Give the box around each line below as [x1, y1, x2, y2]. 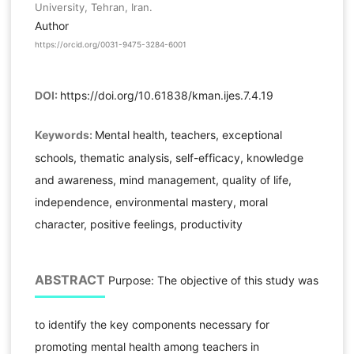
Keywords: [34, 128, 95, 142]
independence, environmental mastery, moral [34, 195, 268, 209]
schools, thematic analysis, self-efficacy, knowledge [34, 151, 303, 165]
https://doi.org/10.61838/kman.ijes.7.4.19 [59, 88, 273, 103]
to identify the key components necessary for [34, 317, 269, 331]
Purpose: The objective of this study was [104, 273, 318, 287]
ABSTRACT [34, 271, 105, 288]
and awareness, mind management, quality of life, [34, 173, 292, 187]
